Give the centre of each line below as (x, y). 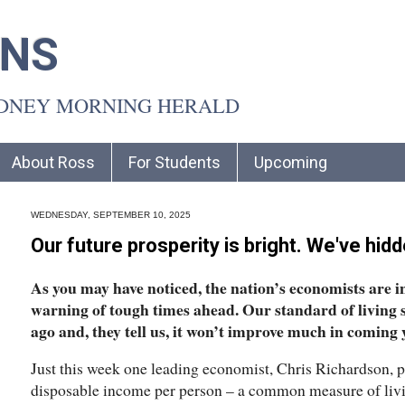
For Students (174, 162)
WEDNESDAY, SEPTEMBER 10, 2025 (111, 214)
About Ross (53, 162)
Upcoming (291, 162)
